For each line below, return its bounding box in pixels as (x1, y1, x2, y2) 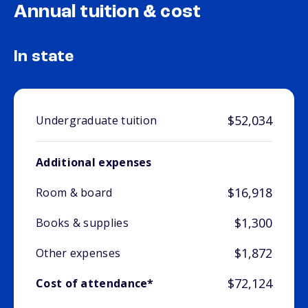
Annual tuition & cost (14, 3, 201, 23)
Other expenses (36, 245, 121, 261)
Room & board (36, 185, 113, 201)
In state (14, 49, 74, 66)
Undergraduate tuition (36, 113, 157, 129)
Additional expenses (36, 155, 152, 170)
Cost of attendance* (36, 276, 154, 291)
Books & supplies (36, 215, 129, 231)
